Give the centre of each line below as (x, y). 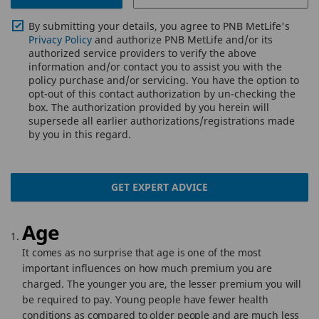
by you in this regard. (80, 134)
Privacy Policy (60, 40)
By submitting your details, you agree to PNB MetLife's (159, 26)
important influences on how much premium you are (147, 268)
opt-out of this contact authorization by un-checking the (162, 94)
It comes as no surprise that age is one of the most (142, 252)
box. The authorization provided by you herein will (149, 107)
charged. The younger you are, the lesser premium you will (162, 284)
